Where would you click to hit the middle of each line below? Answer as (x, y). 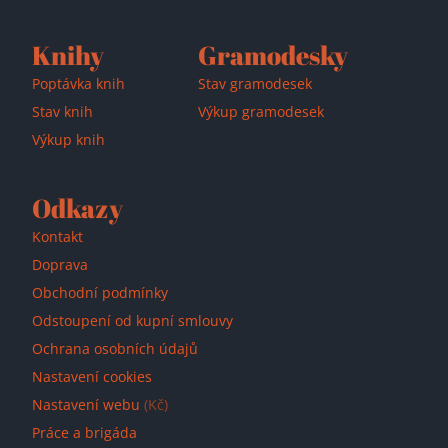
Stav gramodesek (255, 84)
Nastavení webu (88, 405)
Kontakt (57, 237)
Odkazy (77, 208)
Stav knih (62, 112)
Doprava (60, 265)
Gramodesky (273, 55)
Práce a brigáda (84, 433)
